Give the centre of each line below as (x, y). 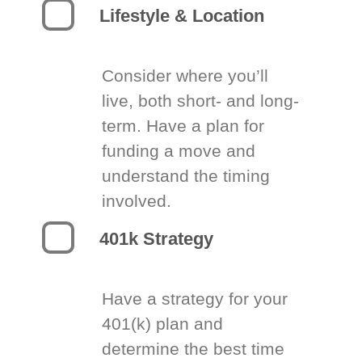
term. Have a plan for (183, 125)
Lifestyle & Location (182, 15)
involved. (137, 200)
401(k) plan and (163, 323)
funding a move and (179, 150)
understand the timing (186, 175)
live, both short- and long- (201, 100)
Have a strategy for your (195, 298)
